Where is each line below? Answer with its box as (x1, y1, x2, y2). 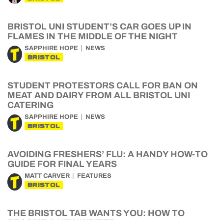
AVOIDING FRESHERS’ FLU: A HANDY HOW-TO (7, 149, 208, 159)
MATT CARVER (25, 172, 70, 179)
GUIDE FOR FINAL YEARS (7, 159, 117, 169)
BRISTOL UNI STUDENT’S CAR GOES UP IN (7, 22, 192, 31)
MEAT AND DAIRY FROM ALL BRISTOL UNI (7, 90, 190, 100)
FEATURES (77, 172, 111, 179)
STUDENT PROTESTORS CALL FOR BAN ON (7, 81, 198, 90)
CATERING (7, 100, 54, 110)
